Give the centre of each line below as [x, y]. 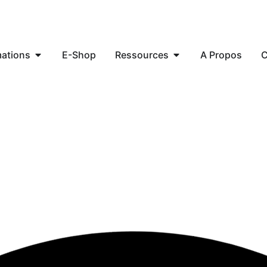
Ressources [142, 55]
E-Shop [79, 55]
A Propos [221, 55]
